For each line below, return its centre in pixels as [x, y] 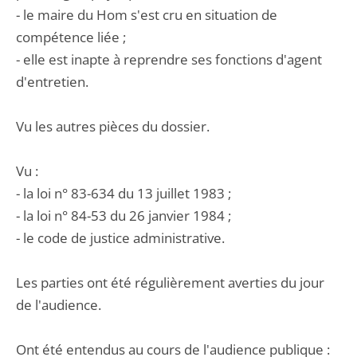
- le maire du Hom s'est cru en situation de [147, 15]
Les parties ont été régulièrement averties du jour [170, 282]
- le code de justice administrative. [120, 238]
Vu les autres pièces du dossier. [113, 126]
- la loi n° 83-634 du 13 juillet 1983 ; [124, 193]
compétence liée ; [71, 37]
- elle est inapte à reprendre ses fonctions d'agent [169, 59]
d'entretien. [52, 82]
